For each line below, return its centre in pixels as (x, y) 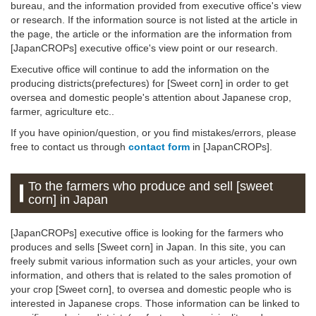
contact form (159, 147)
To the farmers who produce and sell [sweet (151, 187)
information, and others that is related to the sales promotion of (151, 275)
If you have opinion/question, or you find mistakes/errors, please (153, 133)
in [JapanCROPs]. (231, 147)
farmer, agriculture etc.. (62, 112)
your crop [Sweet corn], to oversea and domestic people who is (151, 290)
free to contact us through (69, 147)
